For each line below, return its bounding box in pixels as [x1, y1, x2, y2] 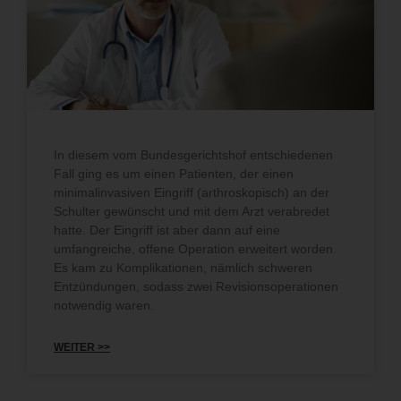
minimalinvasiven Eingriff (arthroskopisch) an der [54, 184, 329, 200]
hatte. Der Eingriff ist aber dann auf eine [54, 222, 280, 237]
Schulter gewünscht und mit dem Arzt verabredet [54, 203, 329, 218]
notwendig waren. [54, 297, 154, 312]
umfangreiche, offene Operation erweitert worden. [54, 241, 337, 256]
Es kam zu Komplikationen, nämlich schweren [54, 260, 312, 275]
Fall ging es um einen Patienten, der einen [54, 166, 294, 181]
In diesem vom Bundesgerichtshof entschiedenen [54, 147, 333, 162]
